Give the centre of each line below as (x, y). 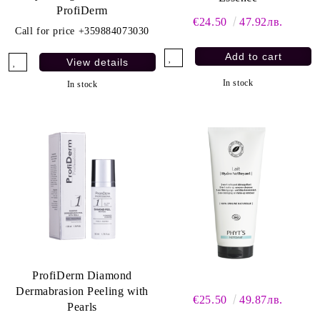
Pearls (82, 307)
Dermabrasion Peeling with (82, 291)
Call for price (45, 31)
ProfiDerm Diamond (82, 275)
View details (97, 62)
